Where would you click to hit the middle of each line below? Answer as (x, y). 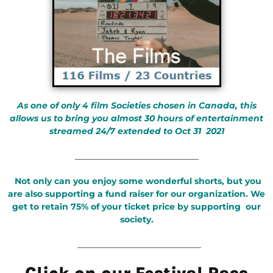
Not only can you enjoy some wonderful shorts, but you (138, 181)
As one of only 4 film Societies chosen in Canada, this (136, 106)
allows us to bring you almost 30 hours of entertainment (136, 119)
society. (136, 220)
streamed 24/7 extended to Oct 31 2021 (136, 131)
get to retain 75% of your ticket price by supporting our (136, 207)
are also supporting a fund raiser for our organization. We (136, 194)
